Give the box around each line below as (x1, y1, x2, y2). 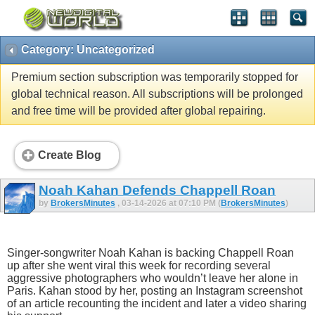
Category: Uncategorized (21, 44, 155, 56)
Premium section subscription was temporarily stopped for (11, 71, 298, 84)
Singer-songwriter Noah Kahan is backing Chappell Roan (7, 247, 294, 259)
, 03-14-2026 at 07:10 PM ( (117, 198, 221, 208)
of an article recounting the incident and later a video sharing (7, 297, 307, 310)
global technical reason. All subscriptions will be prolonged (11, 88, 303, 101)
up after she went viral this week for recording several (7, 259, 271, 272)
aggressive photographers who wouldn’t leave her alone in (7, 272, 298, 285)
